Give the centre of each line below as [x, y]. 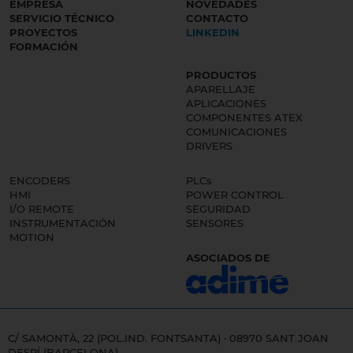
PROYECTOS [43, 33]
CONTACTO [217, 19]
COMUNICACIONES [236, 132]
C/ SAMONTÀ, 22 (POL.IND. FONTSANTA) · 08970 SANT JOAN [168, 338]
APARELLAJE [221, 89]
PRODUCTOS [221, 75]
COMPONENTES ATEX [244, 118]
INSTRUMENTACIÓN [63, 223]
